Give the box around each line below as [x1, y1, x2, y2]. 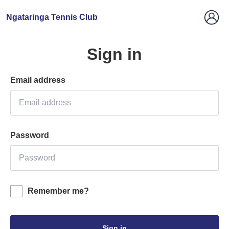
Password [10, 131, 49, 140]
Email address [10, 76, 65, 84]
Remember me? [28, 187, 89, 195]
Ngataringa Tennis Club [6, 13, 98, 21]
